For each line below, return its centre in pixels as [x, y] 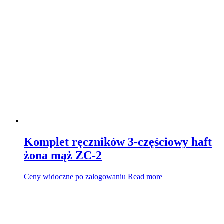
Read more [145, 177]
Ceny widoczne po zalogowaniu [75, 177]
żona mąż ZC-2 [63, 156]
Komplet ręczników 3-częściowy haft [118, 142]
